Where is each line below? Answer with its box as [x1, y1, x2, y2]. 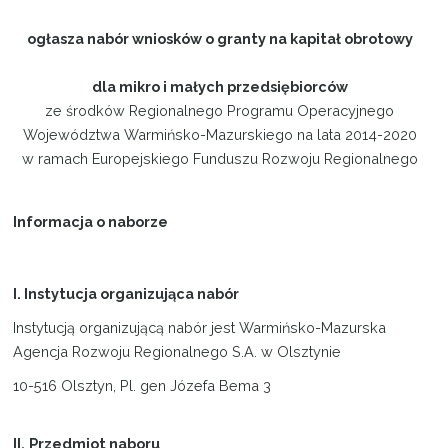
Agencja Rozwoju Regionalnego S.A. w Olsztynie [13, 342, 342, 360]
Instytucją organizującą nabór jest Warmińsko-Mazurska [13, 318, 387, 336]
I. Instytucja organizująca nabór [13, 284, 240, 302]
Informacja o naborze [13, 212, 169, 230]
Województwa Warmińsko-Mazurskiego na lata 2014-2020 [22, 125, 417, 143]
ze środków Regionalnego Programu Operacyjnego [45, 101, 395, 119]
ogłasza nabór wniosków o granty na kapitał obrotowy [26, 29, 413, 47]
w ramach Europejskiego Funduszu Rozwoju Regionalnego [21, 149, 418, 167]
